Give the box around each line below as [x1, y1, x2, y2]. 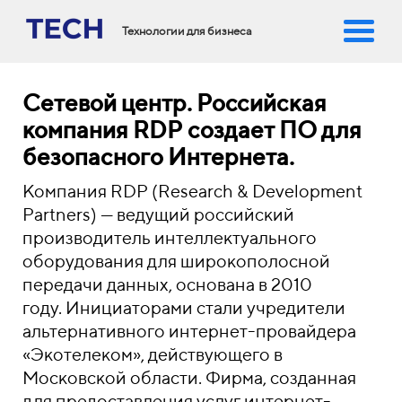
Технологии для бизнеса [122, 24, 252, 38]
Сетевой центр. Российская [22, 89, 327, 117]
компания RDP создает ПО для [22, 116, 362, 144]
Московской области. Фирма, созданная [22, 367, 356, 388]
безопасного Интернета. [22, 143, 294, 170]
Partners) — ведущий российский [22, 204, 294, 224]
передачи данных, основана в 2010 [22, 274, 312, 294]
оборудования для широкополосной [22, 250, 330, 271]
